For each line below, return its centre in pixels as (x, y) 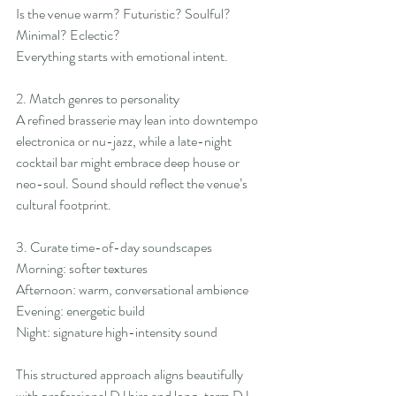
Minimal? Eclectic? (68, 35)
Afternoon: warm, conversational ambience (132, 290)
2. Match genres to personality (98, 99)
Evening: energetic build (80, 311)
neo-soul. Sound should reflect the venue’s (133, 184)
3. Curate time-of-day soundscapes (114, 247)
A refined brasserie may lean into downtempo (138, 120)
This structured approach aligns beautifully (131, 375)
